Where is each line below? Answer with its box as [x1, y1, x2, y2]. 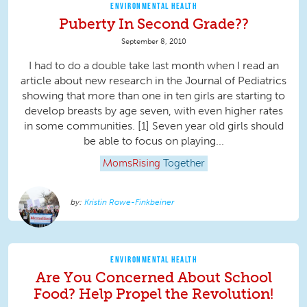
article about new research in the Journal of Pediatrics [21, 74, 286, 88]
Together [162, 159, 205, 169]
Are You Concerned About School [35, 269, 272, 286]
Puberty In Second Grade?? [58, 15, 249, 33]
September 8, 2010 [121, 36, 186, 47]
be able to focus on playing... [83, 134, 224, 148]
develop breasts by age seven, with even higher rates [24, 104, 283, 118]
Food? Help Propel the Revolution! [34, 285, 273, 303]
